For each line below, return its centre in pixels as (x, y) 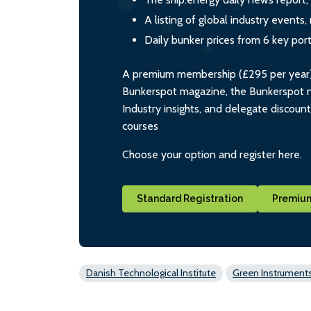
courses (140, 126)
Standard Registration (190, 199)
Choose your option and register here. (212, 154)
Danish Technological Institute (151, 273)
